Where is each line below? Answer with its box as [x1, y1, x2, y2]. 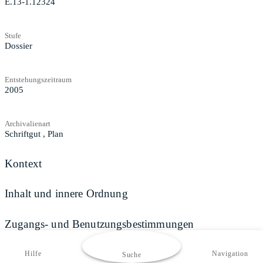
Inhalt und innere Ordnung [5, 187, 128, 200]
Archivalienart [5, 119, 50, 128]
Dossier [5, 41, 32, 50]
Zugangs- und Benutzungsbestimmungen [5, 217, 194, 230]
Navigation [212, 249, 248, 258]
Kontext [5, 157, 42, 170]
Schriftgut [5, 129, 41, 139]
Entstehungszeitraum [5, 75, 72, 84]
